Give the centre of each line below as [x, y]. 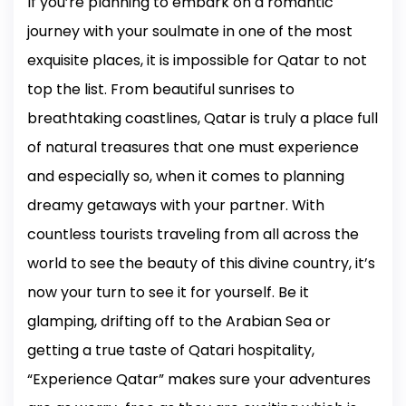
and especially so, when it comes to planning [186, 177]
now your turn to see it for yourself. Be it [168, 293]
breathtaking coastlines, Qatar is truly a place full [203, 119]
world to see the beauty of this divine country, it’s [201, 264]
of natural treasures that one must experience [193, 148]
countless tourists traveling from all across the [193, 235]
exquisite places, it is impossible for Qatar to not [197, 61]
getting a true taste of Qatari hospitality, [171, 351]
